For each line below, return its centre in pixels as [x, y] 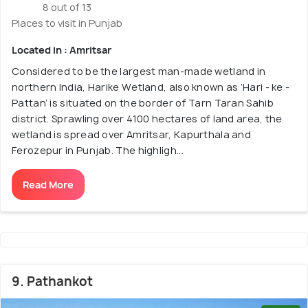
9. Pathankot [52, 281]
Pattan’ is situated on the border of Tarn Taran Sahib [143, 102]
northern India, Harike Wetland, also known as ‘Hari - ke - [151, 87]
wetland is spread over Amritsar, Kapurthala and [132, 134]
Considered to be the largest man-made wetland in [139, 71]
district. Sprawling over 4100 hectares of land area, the [147, 118]
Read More [48, 184]
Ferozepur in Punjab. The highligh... [98, 150]
